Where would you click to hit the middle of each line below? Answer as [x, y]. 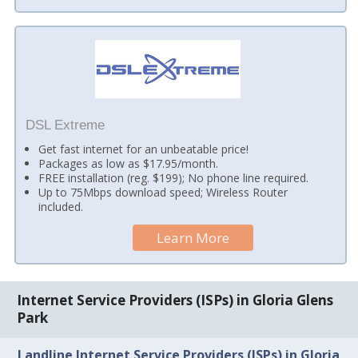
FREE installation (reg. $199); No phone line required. [174, 178]
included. [61, 207]
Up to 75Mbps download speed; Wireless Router [163, 193]
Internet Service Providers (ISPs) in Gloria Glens [175, 300]
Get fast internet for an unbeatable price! [144, 149]
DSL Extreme [65, 125]
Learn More [193, 237]
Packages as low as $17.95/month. [129, 164]
